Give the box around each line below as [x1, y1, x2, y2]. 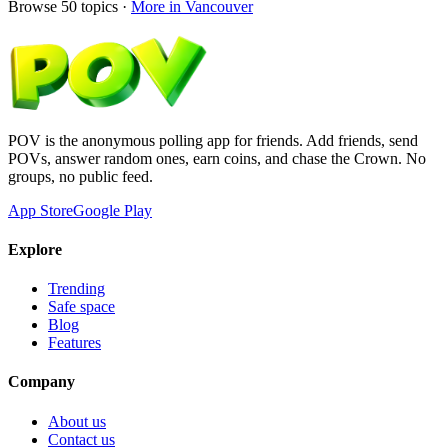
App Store [8, 201, 73, 219]
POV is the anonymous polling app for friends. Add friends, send [8, 131, 418, 149]
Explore [8, 240, 62, 258]
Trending [48, 280, 105, 298]
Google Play [73, 201, 152, 219]
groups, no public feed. [8, 167, 153, 185]
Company [8, 373, 75, 391]
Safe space [48, 298, 115, 316]
